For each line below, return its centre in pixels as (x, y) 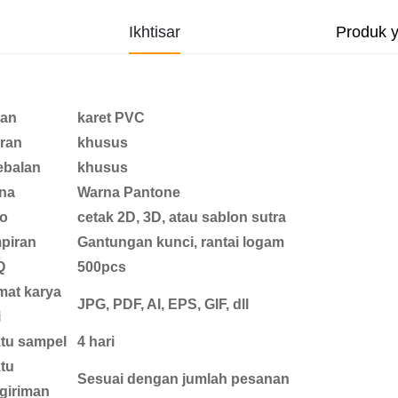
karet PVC (111, 117)
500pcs (102, 267)
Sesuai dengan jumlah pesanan (183, 378)
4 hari (96, 341)
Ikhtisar (154, 32)
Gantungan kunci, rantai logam (181, 242)
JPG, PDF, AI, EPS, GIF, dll (163, 304)
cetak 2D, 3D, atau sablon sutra (182, 217)
